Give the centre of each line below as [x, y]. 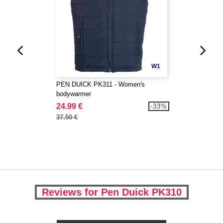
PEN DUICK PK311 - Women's [100, 84]
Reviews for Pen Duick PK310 [111, 192]
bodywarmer [73, 94]
